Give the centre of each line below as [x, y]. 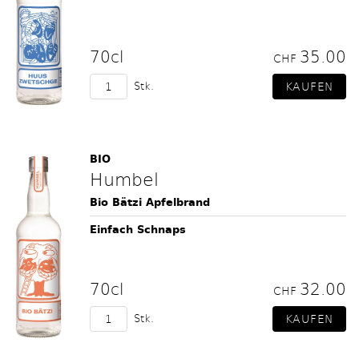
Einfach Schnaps [138, 230]
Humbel [124, 179]
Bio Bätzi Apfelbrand [150, 202]
